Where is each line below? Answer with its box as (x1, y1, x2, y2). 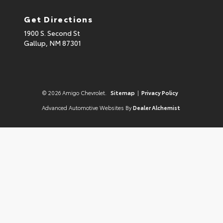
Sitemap (111, 89, 135, 97)
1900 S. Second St (24, 28, 80, 38)
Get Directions (24, 13, 93, 25)
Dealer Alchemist (132, 104, 180, 112)
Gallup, (24, 38, 49, 48)
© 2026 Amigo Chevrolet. (42, 89, 108, 97)
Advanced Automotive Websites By (41, 104, 131, 112)
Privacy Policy (141, 89, 178, 97)
